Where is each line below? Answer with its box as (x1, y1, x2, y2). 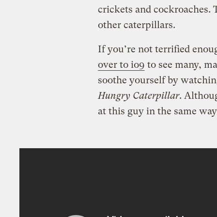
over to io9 (97, 59, 144, 70)
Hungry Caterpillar (97, 90, 179, 101)
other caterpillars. (97, 19, 175, 31)
